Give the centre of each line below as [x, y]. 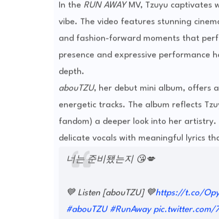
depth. [71, 72]
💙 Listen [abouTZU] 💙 [110, 193]
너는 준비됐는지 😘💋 [110, 160]
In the [71, 5]
